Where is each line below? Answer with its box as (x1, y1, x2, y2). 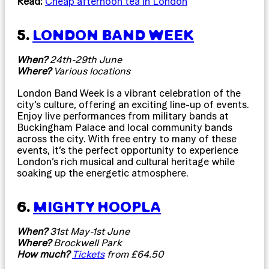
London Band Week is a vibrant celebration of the (17, 87, 241, 98)
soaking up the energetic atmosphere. (17, 167, 189, 178)
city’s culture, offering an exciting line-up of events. (17, 98, 249, 110)
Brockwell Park (51, 237, 122, 248)
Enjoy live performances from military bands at (17, 110, 229, 121)
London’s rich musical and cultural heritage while (17, 156, 235, 167)
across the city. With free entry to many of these (17, 133, 237, 144)
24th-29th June (47, 53, 122, 65)
